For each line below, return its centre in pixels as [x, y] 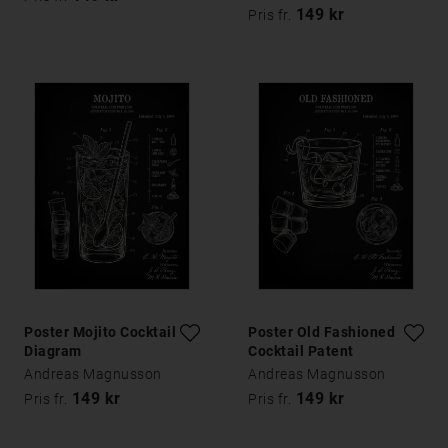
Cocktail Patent [301, 351]
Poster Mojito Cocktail [100, 332]
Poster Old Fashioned [321, 332]
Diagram [53, 351]
